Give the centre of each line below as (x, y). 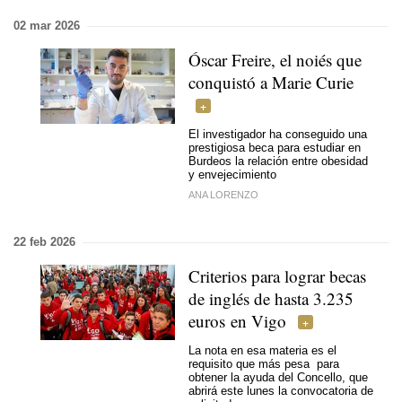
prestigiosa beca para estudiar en (275, 147)
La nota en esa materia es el (262, 350)
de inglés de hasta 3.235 (271, 298)
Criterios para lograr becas (277, 276)
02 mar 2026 (47, 26)
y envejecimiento (232, 174)
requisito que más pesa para (264, 363)
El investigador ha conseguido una (278, 134)
